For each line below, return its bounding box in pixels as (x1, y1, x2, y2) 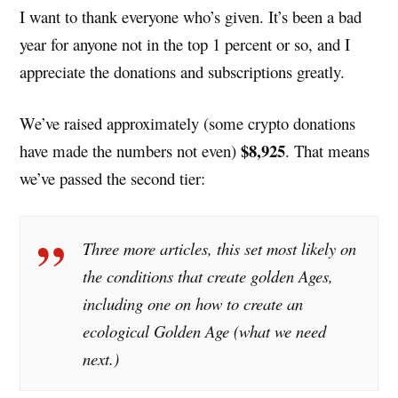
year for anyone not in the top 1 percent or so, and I (20, 33, 351, 56)
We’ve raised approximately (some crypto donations (20, 112, 356, 135)
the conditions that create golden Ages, (83, 264, 334, 287)
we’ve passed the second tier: (20, 167, 206, 190)
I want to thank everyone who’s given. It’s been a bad (20, 5, 362, 28)
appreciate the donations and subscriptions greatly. (20, 60, 346, 84)
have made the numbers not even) (20, 139, 242, 163)
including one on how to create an (83, 291, 304, 314)
